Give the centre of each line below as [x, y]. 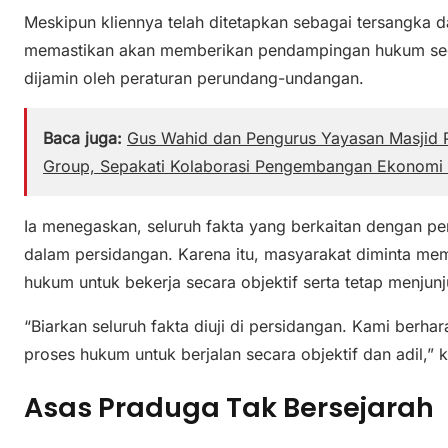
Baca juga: [82, 137]
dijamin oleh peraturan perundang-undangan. [194, 77]
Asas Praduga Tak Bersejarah [229, 408]
